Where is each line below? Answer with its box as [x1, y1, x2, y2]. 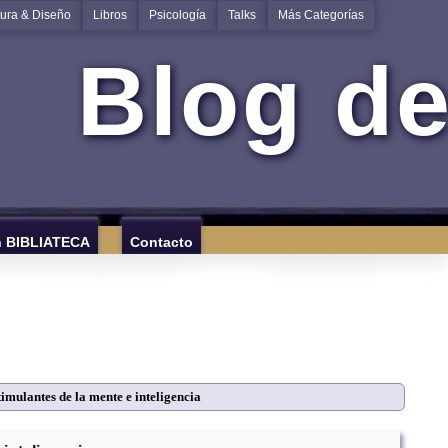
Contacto [130, 234, 193, 250]
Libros [93, 8, 127, 22]
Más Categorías [278, 8, 364, 22]
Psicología [149, 8, 206, 22]
